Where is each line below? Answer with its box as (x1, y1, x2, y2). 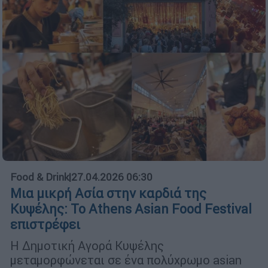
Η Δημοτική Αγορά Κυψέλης (10, 238, 164, 254)
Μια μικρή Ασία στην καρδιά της (10, 185, 206, 202)
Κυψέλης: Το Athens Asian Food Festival (10, 201, 252, 218)
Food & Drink (10, 170, 69, 184)
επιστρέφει (10, 217, 80, 233)
